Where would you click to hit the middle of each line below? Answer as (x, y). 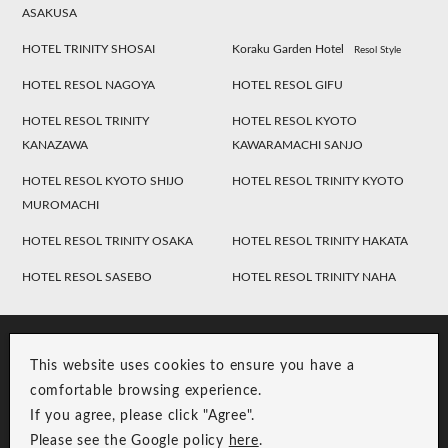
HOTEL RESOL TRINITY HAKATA (320, 240)
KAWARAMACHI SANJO (298, 144)
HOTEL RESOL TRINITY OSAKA (108, 240)
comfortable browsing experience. (145, 391)
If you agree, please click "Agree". (142, 416)
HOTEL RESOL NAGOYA (89, 84)
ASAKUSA (50, 12)
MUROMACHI (61, 204)
